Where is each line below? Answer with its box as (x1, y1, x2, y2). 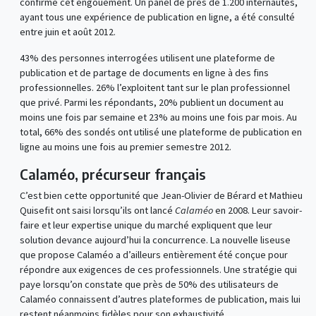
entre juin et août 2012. (19, 25, 116, 39)
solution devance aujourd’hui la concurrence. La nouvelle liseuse (19, 233, 291, 247)
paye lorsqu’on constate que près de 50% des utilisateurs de (19, 278, 279, 291)
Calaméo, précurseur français (19, 165, 206, 183)
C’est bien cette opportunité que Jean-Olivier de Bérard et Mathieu (19, 189, 303, 202)
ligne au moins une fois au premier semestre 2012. (19, 140, 231, 154)
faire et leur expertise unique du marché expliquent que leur (19, 219, 272, 232)
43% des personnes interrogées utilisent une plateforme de (19, 51, 275, 65)
